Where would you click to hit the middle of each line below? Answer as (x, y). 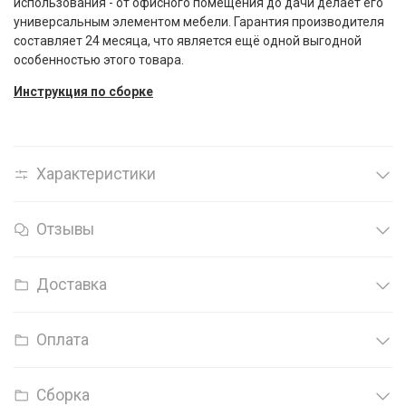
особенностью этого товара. (99, 60)
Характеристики (96, 174)
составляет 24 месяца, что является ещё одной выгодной (188, 41)
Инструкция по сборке (83, 92)
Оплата (63, 339)
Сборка (63, 395)
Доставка (72, 285)
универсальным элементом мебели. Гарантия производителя (199, 22)
